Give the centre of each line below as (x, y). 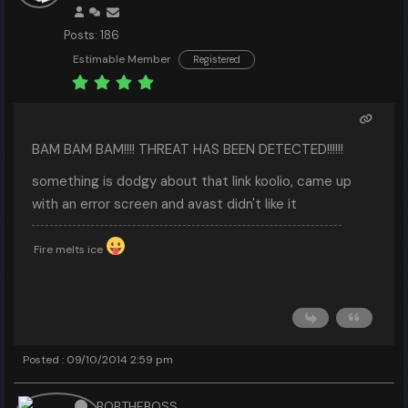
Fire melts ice (70, 250)
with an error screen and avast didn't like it (164, 204)
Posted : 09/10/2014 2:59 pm (98, 360)
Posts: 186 (92, 35)
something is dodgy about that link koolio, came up (192, 181)
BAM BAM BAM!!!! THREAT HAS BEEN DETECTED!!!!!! (188, 149)
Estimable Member (122, 59)
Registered (217, 59)
